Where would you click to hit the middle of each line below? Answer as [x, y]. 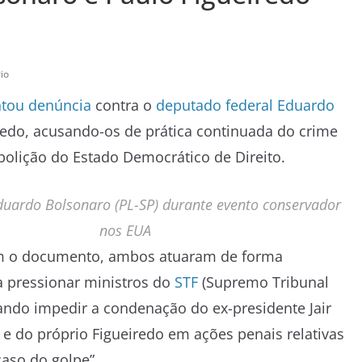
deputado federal [215, 105]
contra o [126, 105]
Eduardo [306, 105]
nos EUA [125, 230]
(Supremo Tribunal [263, 282]
